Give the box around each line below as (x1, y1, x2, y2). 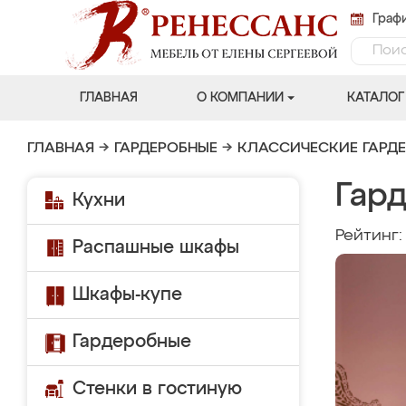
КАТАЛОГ (346, 92, 404, 104)
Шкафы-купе (72, 285, 182, 304)
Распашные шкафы (72, 238, 239, 256)
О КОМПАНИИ (196, 92, 284, 104)
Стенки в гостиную (72, 380, 242, 398)
